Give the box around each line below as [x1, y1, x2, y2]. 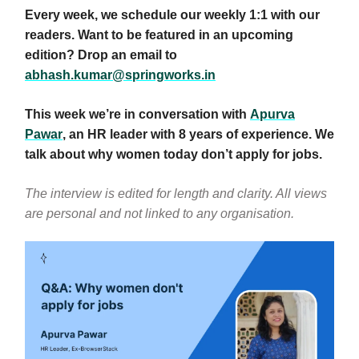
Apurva [250, 107, 295, 121]
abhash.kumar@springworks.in [25, 68, 216, 82]
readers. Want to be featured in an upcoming [25, 28, 293, 42]
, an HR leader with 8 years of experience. [63, 127, 315, 141]
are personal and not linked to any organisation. [25, 207, 294, 220]
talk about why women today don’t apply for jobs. [25, 147, 322, 161]
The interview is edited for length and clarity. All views [25, 187, 327, 200]
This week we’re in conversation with [25, 107, 250, 121]
